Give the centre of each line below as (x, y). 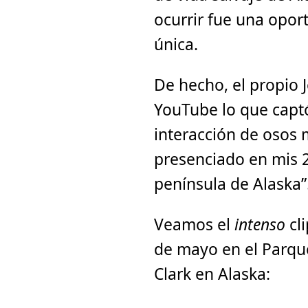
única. (176, 44)
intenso (260, 224)
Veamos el (194, 224)
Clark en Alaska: (212, 274)
